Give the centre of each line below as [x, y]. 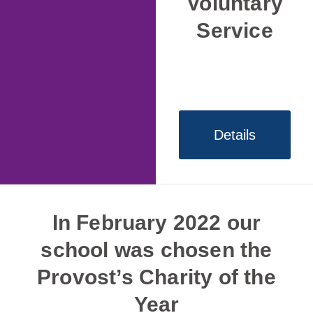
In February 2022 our [156, 223]
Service [235, 31]
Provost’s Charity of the [156, 277]
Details [235, 135]
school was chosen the [156, 250]
